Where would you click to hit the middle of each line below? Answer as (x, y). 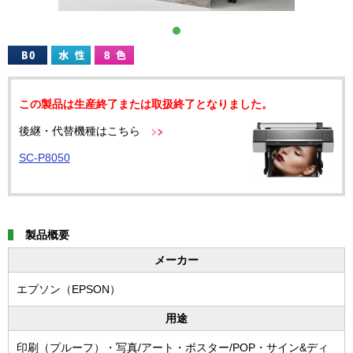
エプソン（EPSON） (69, 290)
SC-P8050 (45, 158)
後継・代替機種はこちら (81, 131)
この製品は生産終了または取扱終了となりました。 (146, 104)
